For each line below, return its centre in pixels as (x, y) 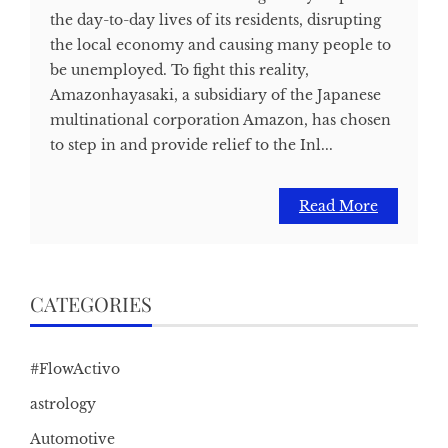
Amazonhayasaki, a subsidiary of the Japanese (215, 95)
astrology (63, 404)
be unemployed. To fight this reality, (179, 70)
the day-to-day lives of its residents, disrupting (215, 20)
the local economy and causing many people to (220, 45)
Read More (338, 206)
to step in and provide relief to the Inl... (191, 145)
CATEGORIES (91, 304)
